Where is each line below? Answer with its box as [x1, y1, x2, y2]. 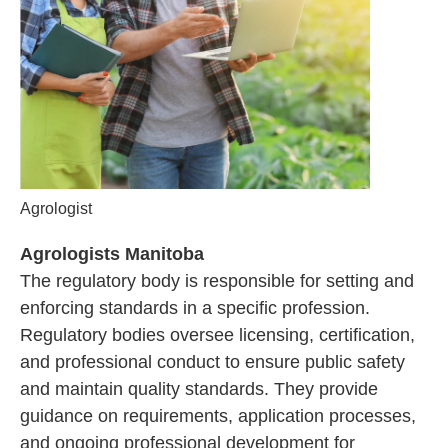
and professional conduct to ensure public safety [20, 352, 405, 373]
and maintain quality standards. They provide [20, 379, 378, 400]
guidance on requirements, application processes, [20, 406, 416, 427]
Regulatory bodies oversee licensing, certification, [20, 325, 415, 346]
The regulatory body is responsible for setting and [20, 271, 414, 292]
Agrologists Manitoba [20, 244, 204, 265]
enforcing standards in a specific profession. [20, 298, 370, 319]
